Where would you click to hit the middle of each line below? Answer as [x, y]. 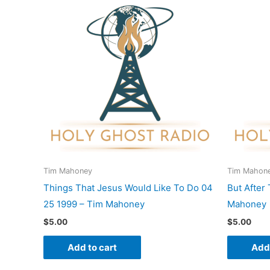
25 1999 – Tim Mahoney [94, 204]
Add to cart [92, 248]
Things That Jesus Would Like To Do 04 [128, 188]
